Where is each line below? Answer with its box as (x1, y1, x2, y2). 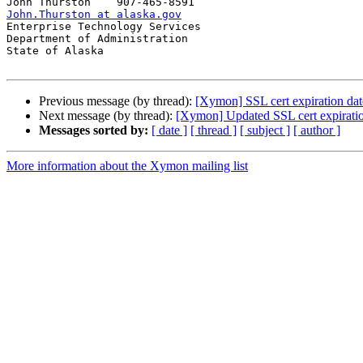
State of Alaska (6, 45, 104, 58)
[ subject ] (240, 123, 290, 138)
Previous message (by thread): (39, 94, 195, 109)
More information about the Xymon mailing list (6, 159, 248, 173)
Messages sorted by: (39, 123, 148, 138)
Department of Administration (6, 32, 188, 45)
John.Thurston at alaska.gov (6, 8, 181, 21)
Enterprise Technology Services (6, 20, 201, 33)
